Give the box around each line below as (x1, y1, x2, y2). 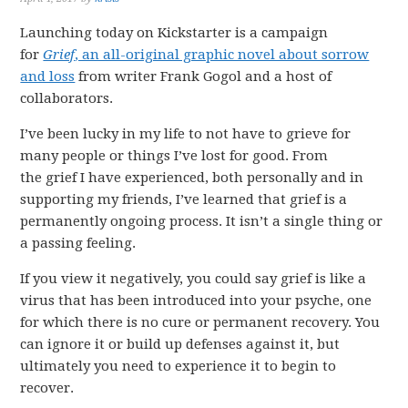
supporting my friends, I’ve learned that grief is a (20, 191, 348, 208)
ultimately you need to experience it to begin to (20, 358, 337, 374)
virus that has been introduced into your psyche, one (20, 292, 372, 309)
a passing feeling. (20, 235, 137, 251)
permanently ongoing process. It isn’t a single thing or (20, 213, 383, 229)
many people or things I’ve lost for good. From (20, 148, 329, 164)
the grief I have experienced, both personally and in (20, 169, 364, 186)
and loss (20, 68, 76, 85)
